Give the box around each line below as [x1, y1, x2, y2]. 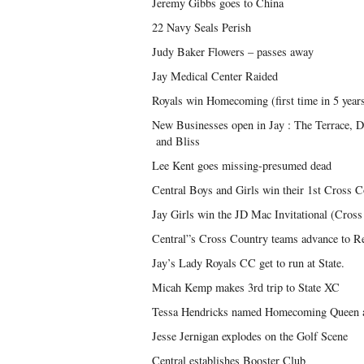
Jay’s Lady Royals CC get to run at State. [152, 255, 344, 271]
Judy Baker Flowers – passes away [152, 44, 314, 59]
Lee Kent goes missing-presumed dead [152, 158, 331, 173]
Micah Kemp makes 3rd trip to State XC [152, 279, 340, 295]
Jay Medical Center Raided [152, 68, 278, 84]
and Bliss [152, 133, 200, 149]
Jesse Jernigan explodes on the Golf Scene [152, 328, 348, 344]
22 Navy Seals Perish [152, 19, 251, 35]
